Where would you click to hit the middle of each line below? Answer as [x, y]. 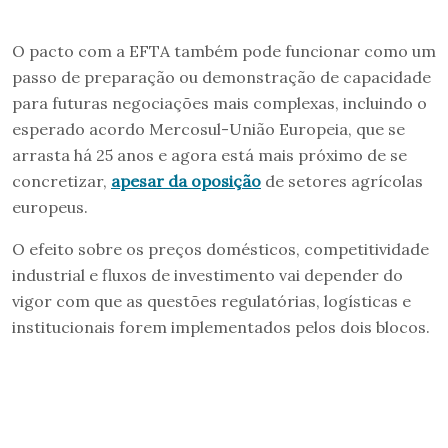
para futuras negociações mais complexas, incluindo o [219, 102]
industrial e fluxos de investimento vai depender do [207, 274]
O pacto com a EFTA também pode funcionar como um [224, 50]
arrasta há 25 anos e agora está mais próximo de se [209, 154]
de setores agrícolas [342, 180]
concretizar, [61, 180]
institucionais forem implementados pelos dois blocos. [221, 326]
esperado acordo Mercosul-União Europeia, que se [208, 128]
